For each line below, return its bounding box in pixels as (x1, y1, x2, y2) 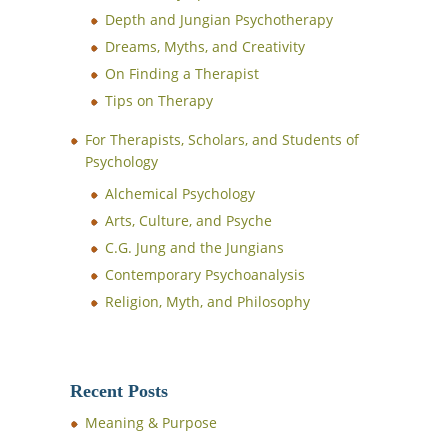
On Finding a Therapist (105, 64, 259, 83)
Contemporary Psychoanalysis (105, 265, 305, 284)
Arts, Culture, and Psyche (105, 211, 272, 230)
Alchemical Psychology (105, 184, 255, 203)
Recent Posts (70, 381, 168, 401)
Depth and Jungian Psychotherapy (105, 10, 333, 29)
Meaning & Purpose (85, 413, 217, 432)
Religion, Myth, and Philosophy (105, 292, 310, 311)
